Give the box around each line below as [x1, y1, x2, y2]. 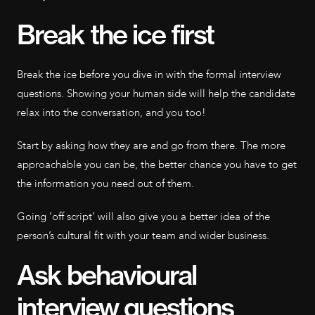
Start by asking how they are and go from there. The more [17, 139, 285, 153]
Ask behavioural [17, 259, 196, 292]
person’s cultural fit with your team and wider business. [17, 229, 269, 243]
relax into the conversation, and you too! [17, 105, 206, 120]
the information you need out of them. [17, 176, 194, 191]
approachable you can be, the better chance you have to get [17, 157, 297, 172]
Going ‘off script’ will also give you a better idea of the [17, 210, 270, 224]
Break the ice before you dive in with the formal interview [17, 67, 281, 82]
